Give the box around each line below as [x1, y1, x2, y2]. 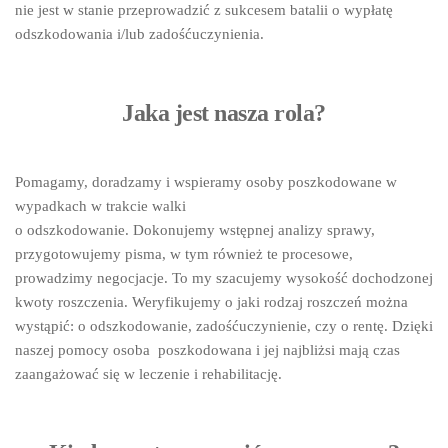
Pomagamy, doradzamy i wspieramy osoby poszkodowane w [15, 174, 397, 190]
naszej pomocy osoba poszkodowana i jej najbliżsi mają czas [15, 342, 400, 358]
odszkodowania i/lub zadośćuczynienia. [15, 26, 264, 42]
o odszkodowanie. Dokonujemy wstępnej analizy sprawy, [15, 222, 375, 238]
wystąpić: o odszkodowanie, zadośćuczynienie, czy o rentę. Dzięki [15, 318, 433, 334]
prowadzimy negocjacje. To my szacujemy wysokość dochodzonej [15, 270, 433, 286]
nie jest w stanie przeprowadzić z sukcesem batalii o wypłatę [15, 2, 393, 18]
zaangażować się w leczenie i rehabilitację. [15, 366, 282, 382]
